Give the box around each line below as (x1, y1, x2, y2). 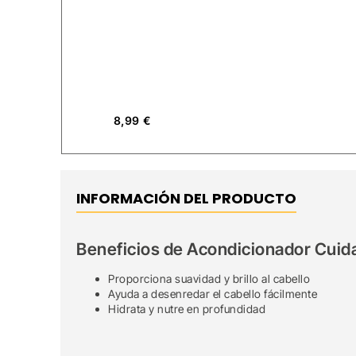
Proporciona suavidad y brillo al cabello (108, 271, 311, 285)
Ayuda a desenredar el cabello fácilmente (108, 286, 318, 300)
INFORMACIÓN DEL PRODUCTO (76, 188, 297, 208)
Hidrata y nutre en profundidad (108, 301, 266, 315)
